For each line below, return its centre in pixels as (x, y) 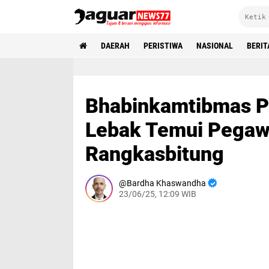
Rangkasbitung (155, 154)
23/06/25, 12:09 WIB (158, 194)
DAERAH (115, 46)
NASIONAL (215, 46)
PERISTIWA (163, 46)
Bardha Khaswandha (166, 183)
